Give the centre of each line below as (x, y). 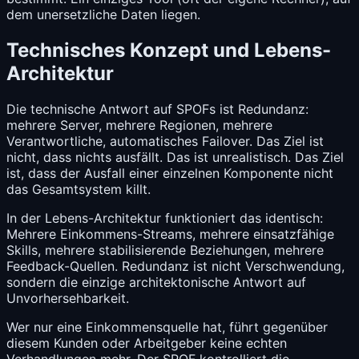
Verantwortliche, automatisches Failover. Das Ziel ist (165, 141)
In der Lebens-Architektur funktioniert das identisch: (165, 218)
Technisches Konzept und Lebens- (169, 50)
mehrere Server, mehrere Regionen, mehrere (139, 125)
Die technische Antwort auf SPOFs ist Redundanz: (157, 109)
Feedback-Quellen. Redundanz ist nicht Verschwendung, (175, 266)
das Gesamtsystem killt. (79, 190)
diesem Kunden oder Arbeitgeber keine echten (147, 343)
